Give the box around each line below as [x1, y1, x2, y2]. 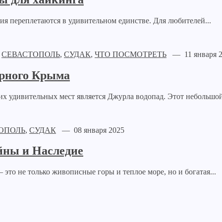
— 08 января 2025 [56, 125, 124, 134]
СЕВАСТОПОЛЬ [1, 50, 60, 58]
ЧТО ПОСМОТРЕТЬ [95, 50, 166, 58]
